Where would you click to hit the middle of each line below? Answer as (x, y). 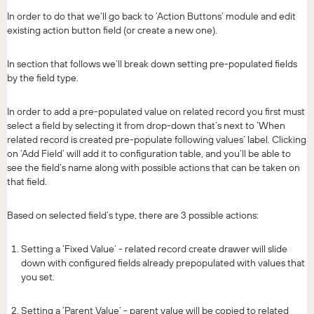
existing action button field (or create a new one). (112, 30)
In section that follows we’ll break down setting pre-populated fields (152, 63)
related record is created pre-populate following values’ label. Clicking (157, 139)
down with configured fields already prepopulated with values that (163, 262)
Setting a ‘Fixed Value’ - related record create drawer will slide (154, 248)
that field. (27, 181)
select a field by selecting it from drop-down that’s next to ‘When (146, 125)
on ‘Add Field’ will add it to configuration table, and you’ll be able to (149, 153)
